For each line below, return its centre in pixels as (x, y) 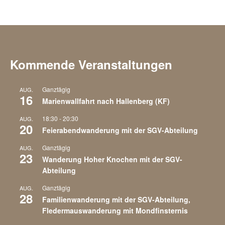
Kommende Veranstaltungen (91, 64)
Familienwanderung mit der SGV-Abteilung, (116, 199)
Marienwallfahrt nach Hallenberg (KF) (106, 101)
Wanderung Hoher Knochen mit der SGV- (112, 159)
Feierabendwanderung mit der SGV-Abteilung (120, 130)
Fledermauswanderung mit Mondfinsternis (115, 210)
